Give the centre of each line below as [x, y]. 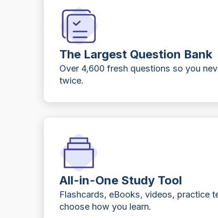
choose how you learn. [106, 207]
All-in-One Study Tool [121, 181]
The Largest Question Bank [136, 54]
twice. [72, 80]
